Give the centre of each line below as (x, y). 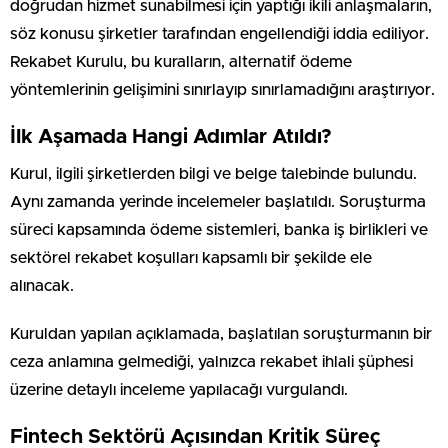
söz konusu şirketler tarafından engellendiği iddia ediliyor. (219, 34)
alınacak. (42, 286)
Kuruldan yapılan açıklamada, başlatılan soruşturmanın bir (221, 334)
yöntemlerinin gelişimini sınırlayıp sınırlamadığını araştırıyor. (222, 90)
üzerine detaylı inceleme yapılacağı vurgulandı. (179, 390)
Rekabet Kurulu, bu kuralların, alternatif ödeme (181, 62)
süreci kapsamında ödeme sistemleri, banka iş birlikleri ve (219, 230)
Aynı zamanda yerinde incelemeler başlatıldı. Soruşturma (218, 202)
